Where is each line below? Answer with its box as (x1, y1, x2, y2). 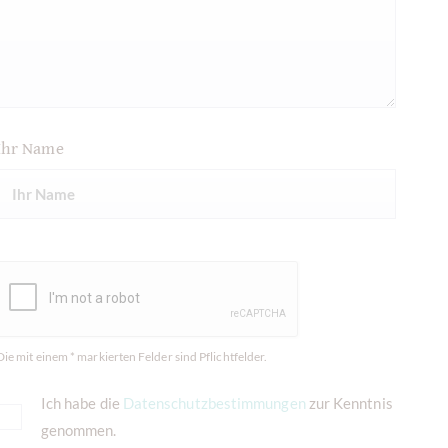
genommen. (40, 421, 117, 440)
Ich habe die (40, 394, 123, 413)
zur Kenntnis (305, 394, 393, 413)
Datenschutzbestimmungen (122, 394, 306, 413)
